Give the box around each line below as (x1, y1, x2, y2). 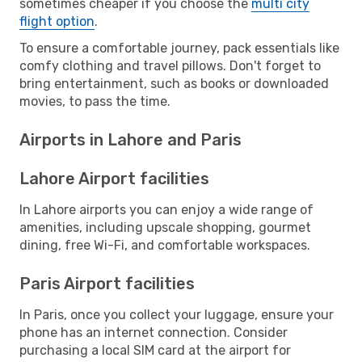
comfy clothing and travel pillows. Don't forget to (19, 57, 321, 74)
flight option (19, 13, 95, 29)
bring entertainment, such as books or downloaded (19, 75, 329, 91)
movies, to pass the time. (19, 93, 170, 109)
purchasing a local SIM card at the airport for (19, 342, 291, 358)
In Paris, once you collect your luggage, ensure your (19, 306, 334, 322)
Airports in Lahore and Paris (19, 129, 242, 149)
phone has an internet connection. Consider (19, 324, 288, 340)
